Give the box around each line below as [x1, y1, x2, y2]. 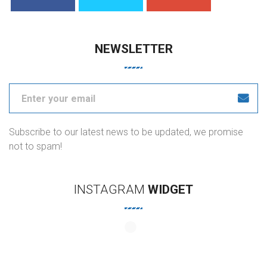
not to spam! [9, 141, 62, 153]
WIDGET [148, 182, 193, 197]
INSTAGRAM [74, 182, 145, 197]
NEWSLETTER [94, 42, 173, 57]
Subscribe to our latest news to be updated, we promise [9, 126, 243, 138]
